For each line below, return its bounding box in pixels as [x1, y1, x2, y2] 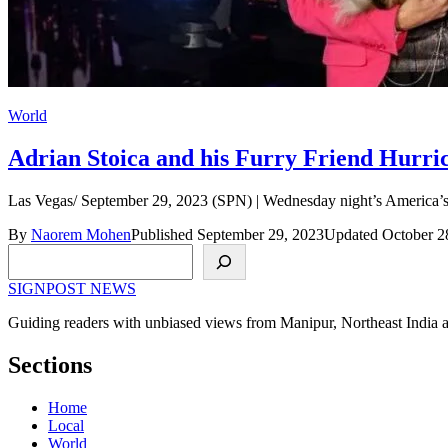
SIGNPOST [8, 279, 90, 297]
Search [7, 242, 54, 260]
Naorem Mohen [31, 225, 131, 243]
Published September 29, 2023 [131, 225, 324, 243]
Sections [8, 351, 92, 378]
